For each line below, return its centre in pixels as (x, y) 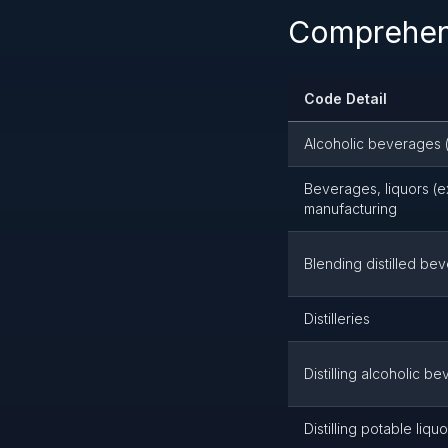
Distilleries (337, 318)
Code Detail (345, 98)
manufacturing (350, 208)
